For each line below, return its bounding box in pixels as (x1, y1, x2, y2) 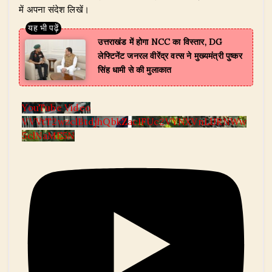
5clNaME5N (22, 130, 75, 142)
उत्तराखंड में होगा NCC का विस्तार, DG (98, 36, 223, 48)
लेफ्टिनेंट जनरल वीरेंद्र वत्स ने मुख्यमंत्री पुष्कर (98, 50, 242, 62)
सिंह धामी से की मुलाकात (98, 64, 172, 76)
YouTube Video (22, 102, 90, 114)
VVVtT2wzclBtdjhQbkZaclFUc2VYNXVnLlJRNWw (22, 116, 247, 128)
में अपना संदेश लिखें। (19, 4, 89, 16)
